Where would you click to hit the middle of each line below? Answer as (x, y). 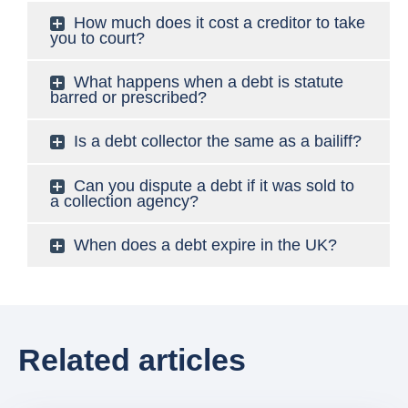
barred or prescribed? (128, 98)
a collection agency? (124, 202)
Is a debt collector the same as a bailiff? (218, 142)
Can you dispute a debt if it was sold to (214, 186)
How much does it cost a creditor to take (219, 23)
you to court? (97, 39)
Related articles (132, 360)
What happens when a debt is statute (209, 82)
